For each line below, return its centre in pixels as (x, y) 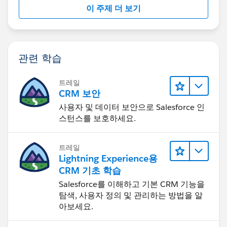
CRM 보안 (80, 93)
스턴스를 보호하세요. (97, 119)
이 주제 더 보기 (113, 8)
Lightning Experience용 (108, 159)
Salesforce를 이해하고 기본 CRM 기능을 (132, 184)
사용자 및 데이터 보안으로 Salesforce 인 (132, 107)
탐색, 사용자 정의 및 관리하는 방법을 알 (131, 196)
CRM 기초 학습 (90, 171)
